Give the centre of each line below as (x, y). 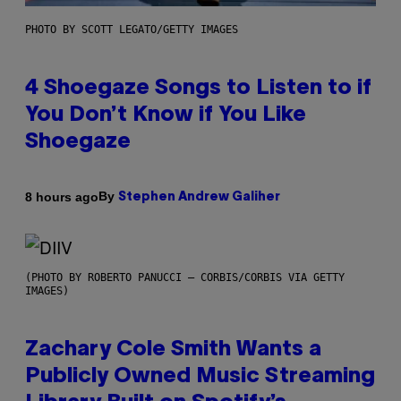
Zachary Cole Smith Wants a (173, 350)
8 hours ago (62, 196)
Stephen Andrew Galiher (199, 198)
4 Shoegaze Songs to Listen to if (198, 89)
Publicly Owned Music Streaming (200, 377)
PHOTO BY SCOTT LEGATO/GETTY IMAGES (132, 30)
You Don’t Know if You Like (166, 116)
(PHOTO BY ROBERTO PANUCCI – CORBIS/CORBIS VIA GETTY (185, 278)
